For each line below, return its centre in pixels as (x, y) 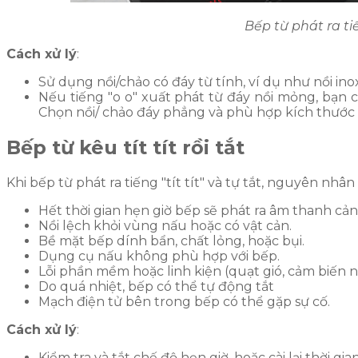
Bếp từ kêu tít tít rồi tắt (125, 148)
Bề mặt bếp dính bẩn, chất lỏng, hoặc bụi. (171, 241)
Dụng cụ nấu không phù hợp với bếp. (159, 257)
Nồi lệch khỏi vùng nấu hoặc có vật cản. (165, 226)
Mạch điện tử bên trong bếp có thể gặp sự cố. (184, 302)
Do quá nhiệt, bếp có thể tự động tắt (158, 287)
